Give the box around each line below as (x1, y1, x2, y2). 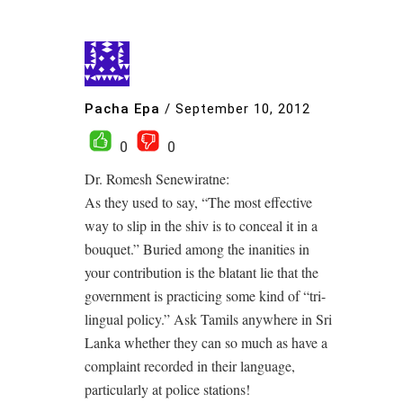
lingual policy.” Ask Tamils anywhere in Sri (85, 309, 332, 328)
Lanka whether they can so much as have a (85, 333, 327, 352)
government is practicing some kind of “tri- (85, 286, 326, 305)
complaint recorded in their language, (85, 356, 295, 375)
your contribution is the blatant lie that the (85, 263, 318, 282)
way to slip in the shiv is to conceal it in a (85, 216, 318, 235)
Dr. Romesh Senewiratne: (85, 169, 229, 188)
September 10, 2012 (175, 100, 310, 117)
